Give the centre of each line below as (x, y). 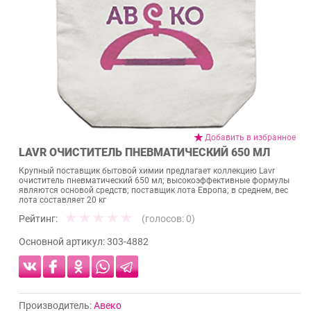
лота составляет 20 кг (62, 200)
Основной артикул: (63, 242)
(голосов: (164, 219)
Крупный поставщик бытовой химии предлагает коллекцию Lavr (147, 171)
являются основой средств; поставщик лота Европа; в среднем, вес (153, 191)
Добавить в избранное (250, 137)
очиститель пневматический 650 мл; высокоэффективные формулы (154, 181)
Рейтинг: (38, 219)
